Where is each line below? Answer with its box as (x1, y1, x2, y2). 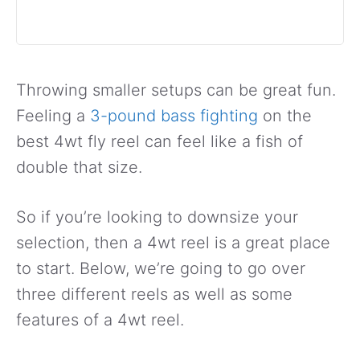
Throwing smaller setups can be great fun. (16, 80, 336, 100)
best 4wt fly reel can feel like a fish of (16, 132, 303, 152)
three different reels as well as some (16, 284, 292, 305)
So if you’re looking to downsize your (16, 207, 298, 227)
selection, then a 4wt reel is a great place (16, 233, 330, 253)
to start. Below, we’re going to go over (16, 259, 305, 279)
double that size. (16, 157, 142, 178)
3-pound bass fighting (90, 106, 258, 126)
